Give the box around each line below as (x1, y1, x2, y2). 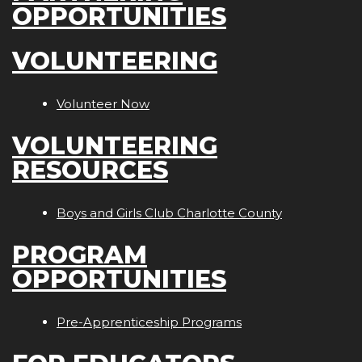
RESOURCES (12, 155, 168, 186)
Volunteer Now (57, 96, 149, 112)
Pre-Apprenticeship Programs (57, 314, 242, 330)
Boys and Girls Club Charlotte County (57, 205, 282, 221)
